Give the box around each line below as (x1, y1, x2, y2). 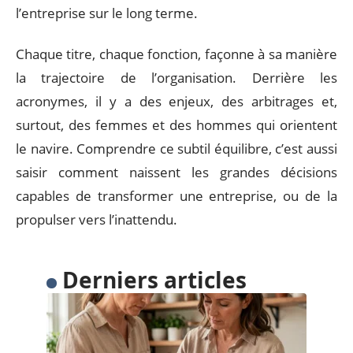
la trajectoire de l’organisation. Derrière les (16, 69, 337, 87)
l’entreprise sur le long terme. (16, 3, 198, 22)
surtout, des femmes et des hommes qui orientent (16, 116, 337, 134)
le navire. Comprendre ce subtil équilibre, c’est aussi (16, 139, 337, 158)
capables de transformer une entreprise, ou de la (16, 187, 337, 205)
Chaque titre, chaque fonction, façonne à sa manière (16, 45, 337, 63)
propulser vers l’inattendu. (16, 210, 177, 229)
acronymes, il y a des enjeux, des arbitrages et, (16, 92, 337, 110)
